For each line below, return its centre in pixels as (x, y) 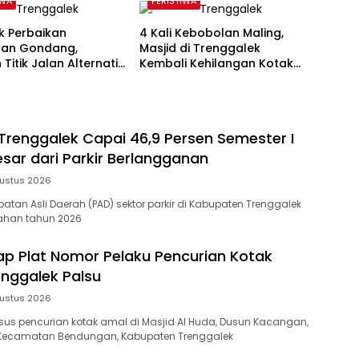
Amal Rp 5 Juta (184, 79)
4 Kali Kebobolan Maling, (211, 33)
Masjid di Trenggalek (200, 48)
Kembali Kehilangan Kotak (216, 64)
